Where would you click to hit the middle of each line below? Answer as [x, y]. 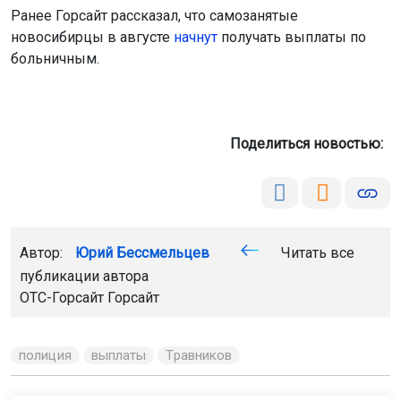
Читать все [316, 253]
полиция [45, 356]
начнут [196, 38]
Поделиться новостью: [310, 144]
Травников [199, 356]
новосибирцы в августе [92, 38]
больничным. [55, 59]
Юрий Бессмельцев [142, 253]
